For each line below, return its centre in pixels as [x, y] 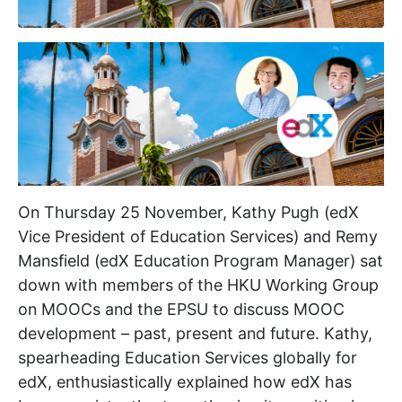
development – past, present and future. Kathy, [195, 333]
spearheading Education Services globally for [188, 357]
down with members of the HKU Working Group [198, 284]
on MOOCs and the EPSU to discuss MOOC [181, 309]
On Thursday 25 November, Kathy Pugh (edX [188, 212]
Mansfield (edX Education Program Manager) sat [201, 260]
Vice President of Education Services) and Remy [198, 236]
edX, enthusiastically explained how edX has [185, 381]
